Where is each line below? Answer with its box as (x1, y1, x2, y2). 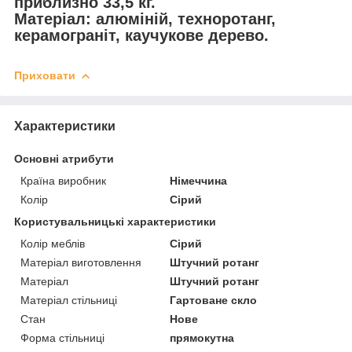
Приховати (14, 69, 75, 82)
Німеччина (170, 174, 228, 188)
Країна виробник (20, 174, 106, 188)
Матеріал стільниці (20, 294, 117, 307)
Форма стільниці (20, 332, 104, 345)
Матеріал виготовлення (20, 256, 141, 269)
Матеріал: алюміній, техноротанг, (14, 10, 276, 28)
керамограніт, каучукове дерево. (14, 27, 269, 45)
